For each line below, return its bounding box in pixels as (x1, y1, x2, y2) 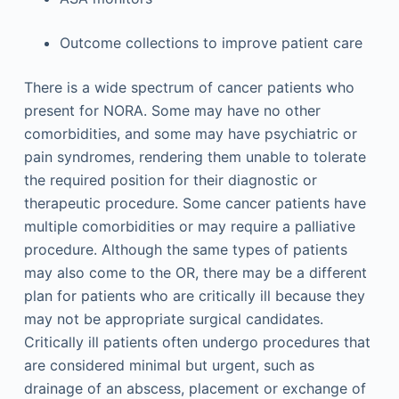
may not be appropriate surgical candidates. (23, 310, 323, 328)
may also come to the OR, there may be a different (23, 264, 367, 281)
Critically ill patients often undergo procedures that (23, 333, 370, 351)
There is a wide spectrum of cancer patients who (23, 78, 354, 96)
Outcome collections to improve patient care (59, 34, 362, 52)
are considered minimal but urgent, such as (23, 356, 314, 374)
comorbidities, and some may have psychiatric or (23, 125, 357, 142)
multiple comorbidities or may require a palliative (23, 217, 355, 235)
